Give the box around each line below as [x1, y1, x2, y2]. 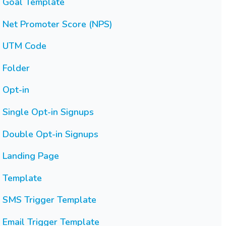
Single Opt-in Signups [2, 105, 94, 118]
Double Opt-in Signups [2, 128, 98, 140]
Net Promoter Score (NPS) [2, 18, 112, 30]
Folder [2, 62, 30, 74]
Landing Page [2, 150, 59, 162]
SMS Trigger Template [2, 194, 96, 206]
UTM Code [2, 40, 46, 52]
